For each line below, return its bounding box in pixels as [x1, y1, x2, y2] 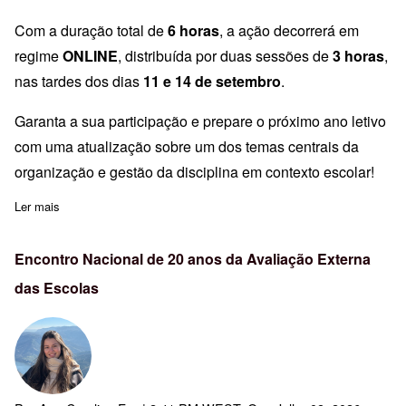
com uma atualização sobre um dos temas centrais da [14, 135, 359, 157]
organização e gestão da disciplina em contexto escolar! [14, 160, 374, 182]
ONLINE [63, 44, 118, 66]
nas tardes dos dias [14, 70, 143, 92]
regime [14, 44, 63, 66]
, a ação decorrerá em [219, 19, 359, 41]
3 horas [333, 44, 384, 66]
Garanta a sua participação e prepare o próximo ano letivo [14, 110, 386, 131]
